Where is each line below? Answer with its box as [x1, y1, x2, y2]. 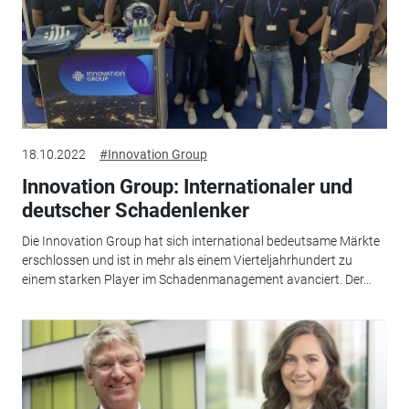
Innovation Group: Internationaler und [21, 174, 352, 198]
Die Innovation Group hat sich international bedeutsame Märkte [21, 234, 380, 249]
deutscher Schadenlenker [21, 198, 249, 222]
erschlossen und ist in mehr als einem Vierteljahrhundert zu [21, 253, 352, 268]
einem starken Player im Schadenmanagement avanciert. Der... [21, 272, 372, 288]
